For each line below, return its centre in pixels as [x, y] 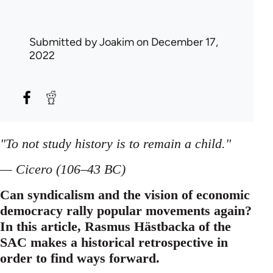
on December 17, [176, 42]
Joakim [117, 42]
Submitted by [64, 42]
